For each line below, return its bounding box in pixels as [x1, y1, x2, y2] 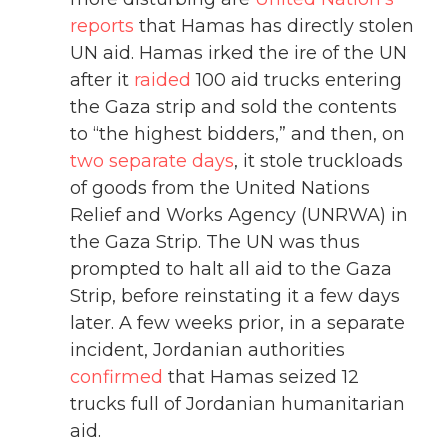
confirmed [70, 366, 163, 389]
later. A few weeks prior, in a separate [70, 312, 405, 335]
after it [70, 69, 134, 92]
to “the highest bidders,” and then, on [70, 123, 405, 146]
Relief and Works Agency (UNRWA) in [70, 204, 408, 227]
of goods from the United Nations [70, 177, 370, 200]
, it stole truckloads [234, 150, 403, 173]
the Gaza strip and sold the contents [70, 96, 397, 119]
